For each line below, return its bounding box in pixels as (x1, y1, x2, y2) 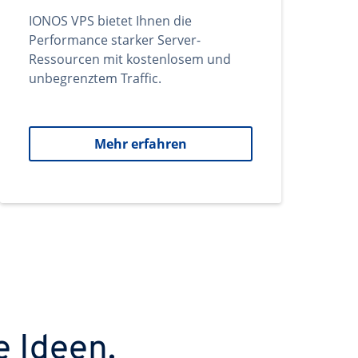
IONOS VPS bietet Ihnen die (29, 12, 192, 30)
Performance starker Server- (29, 31, 201, 49)
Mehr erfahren (94, 135, 187, 153)
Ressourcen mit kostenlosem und (29, 50, 231, 68)
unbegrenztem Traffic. (29, 70, 161, 87)
